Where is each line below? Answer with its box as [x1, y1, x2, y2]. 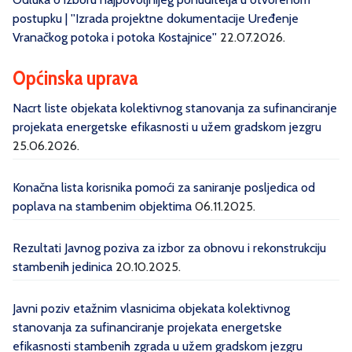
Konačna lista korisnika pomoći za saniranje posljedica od [13, 180, 315, 196]
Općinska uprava [13, 66, 137, 90]
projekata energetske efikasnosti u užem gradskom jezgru [13, 119, 321, 135]
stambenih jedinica [13, 259, 112, 275]
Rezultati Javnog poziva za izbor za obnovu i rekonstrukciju [13, 240, 326, 256]
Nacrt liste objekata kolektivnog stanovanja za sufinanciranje [13, 101, 337, 116]
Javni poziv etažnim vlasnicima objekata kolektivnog [13, 301, 290, 317]
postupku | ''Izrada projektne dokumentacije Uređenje [13, 11, 299, 27]
